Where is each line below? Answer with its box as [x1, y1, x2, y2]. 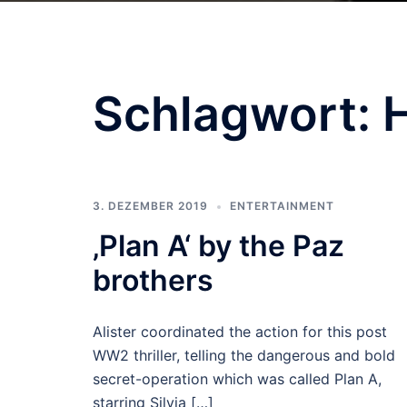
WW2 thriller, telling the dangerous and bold [93, 346, 395, 364]
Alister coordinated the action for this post [93, 323, 387, 341]
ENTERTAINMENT [230, 199, 334, 213]
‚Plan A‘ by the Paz [93, 228, 344, 263]
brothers [93, 263, 213, 298]
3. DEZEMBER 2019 [93, 199, 208, 213]
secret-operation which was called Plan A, [93, 370, 382, 388]
